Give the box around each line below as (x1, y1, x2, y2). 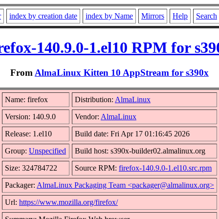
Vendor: (75, 112, 101, 121)
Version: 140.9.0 (5, 112, 56, 121)
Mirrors (141, 12, 164, 20)
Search (196, 12, 217, 20)
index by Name (86, 12, 133, 20)
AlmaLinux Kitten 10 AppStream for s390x (35, 67, 209, 78)
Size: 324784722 (5, 163, 57, 172)
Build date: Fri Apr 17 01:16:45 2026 (75, 129, 190, 138)
